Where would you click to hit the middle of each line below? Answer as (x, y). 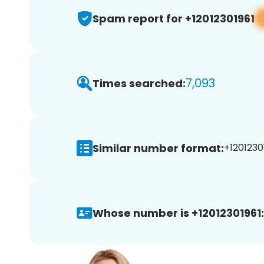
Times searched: (139, 83)
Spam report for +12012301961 (174, 18)
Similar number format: (158, 148)
